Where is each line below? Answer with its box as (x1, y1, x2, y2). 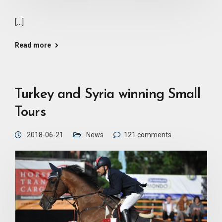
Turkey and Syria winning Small (15, 87, 200, 102)
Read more (15, 41, 51, 49)
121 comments (124, 130, 171, 139)
